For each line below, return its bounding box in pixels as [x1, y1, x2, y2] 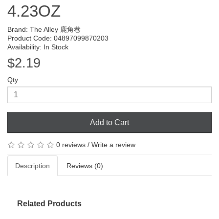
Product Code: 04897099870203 [7, 34, 109, 42]
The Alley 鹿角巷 [30, 25, 81, 33]
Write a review [91, 140, 135, 149]
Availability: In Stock [7, 43, 68, 51]
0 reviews [56, 140, 86, 149]
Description [15, 162, 50, 170]
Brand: [7, 25, 30, 33]
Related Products [17, 199, 82, 208]
